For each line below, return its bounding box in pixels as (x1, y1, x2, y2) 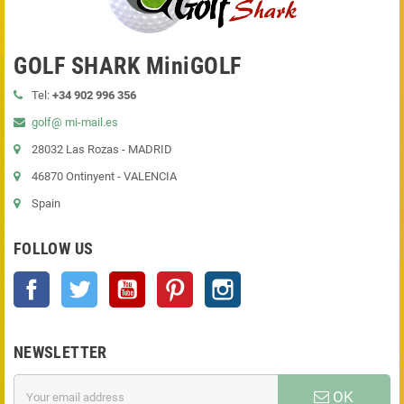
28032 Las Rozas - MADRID (32, 142, 172, 157)
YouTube (145, 273, 190, 288)
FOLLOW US (14, 239, 94, 259)
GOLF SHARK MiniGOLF (14, 52, 242, 80)
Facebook (50, 273, 100, 288)
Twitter (97, 273, 133, 288)
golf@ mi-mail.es (32, 115, 118, 130)
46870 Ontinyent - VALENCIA (32, 170, 177, 184)
